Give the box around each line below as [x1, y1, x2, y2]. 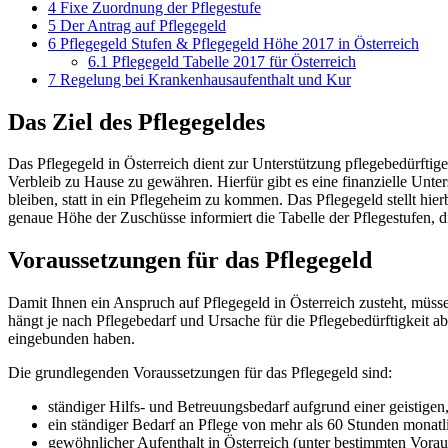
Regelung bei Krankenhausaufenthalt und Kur [56, 70, 351, 88]
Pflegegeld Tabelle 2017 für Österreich [108, 52, 356, 70]
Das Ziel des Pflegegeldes [8, 108, 265, 135]
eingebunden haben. [8, 330, 135, 348]
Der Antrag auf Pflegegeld [56, 16, 226, 34]
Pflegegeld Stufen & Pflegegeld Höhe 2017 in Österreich [56, 34, 419, 52]
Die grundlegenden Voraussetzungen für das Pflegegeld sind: [8, 364, 392, 382]
